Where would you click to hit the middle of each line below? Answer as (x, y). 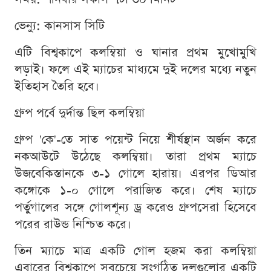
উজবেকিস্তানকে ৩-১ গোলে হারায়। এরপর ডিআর (135, 174)
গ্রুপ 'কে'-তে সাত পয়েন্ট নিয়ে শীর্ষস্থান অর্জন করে (135, 140)
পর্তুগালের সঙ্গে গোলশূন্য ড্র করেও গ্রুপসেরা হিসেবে (135, 208)
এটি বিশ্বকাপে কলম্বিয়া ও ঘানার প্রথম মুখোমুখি (135, 53)
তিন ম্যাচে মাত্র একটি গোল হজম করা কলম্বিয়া (135, 251)
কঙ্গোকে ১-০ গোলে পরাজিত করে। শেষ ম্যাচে (135, 191)
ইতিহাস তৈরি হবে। (57, 87)
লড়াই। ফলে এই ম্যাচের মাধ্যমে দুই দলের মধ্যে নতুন (135, 70)
